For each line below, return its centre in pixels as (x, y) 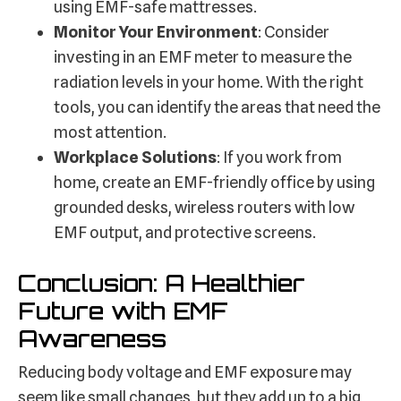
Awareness (92, 339)
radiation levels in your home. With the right (209, 82)
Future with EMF (123, 311)
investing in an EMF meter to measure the (203, 57)
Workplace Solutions (135, 158)
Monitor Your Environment (156, 32)
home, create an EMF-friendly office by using (214, 183)
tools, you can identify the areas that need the (217, 107)
